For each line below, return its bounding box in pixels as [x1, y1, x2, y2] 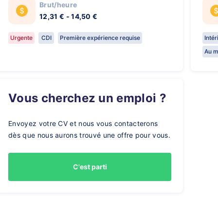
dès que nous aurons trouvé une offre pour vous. [8, 131, 171, 139]
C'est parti [73, 163, 107, 171]
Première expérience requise [60, 34, 140, 41]
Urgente [10, 34, 33, 41]
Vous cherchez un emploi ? [17, 91, 167, 105]
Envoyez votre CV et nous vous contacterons [8, 119, 158, 127]
